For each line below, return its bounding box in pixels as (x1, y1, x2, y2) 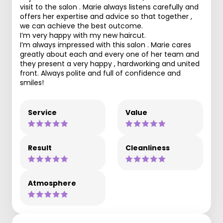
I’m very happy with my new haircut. (20, 30, 146, 40)
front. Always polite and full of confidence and (20, 68, 181, 78)
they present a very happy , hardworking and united (20, 59, 200, 69)
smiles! (20, 78, 44, 88)
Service (28, 108, 57, 117)
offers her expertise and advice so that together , (20, 11, 192, 21)
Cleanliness (125, 143, 170, 153)
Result (28, 143, 52, 153)
